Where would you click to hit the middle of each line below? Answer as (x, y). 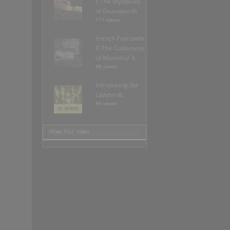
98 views (106, 67)
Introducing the (117, 85)
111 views (108, 20)
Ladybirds (109, 95)
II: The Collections (120, 48)
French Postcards (120, 39)
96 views (106, 104)
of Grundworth (116, 11)
